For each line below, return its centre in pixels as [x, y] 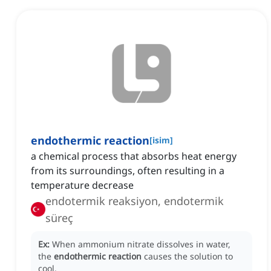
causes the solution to [188, 256]
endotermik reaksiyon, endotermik [135, 201]
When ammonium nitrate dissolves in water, [141, 244]
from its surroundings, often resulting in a [128, 171]
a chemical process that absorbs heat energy [134, 156]
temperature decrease [82, 185]
